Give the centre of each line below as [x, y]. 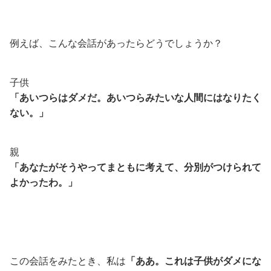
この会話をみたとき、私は [68, 261]
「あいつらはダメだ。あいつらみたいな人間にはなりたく [135, 98]
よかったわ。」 [44, 182]
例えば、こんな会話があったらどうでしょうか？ [116, 43]
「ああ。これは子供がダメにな [194, 261]
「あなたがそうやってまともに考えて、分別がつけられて [135, 167]
